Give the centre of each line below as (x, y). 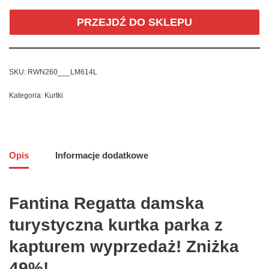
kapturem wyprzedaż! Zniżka (124, 247)
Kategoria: (27, 96)
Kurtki (54, 96)
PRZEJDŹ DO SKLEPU (134, 23)
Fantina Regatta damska (107, 204)
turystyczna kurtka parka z (116, 225)
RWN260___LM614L (62, 72)
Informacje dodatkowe (102, 155)
